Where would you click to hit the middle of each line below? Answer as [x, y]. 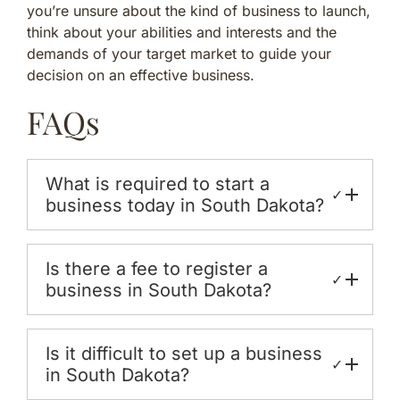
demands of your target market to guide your [179, 53]
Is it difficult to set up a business [184, 353]
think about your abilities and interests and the [182, 32]
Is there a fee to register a [157, 268]
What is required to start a [158, 183]
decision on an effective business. [141, 75]
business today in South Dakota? [185, 205]
